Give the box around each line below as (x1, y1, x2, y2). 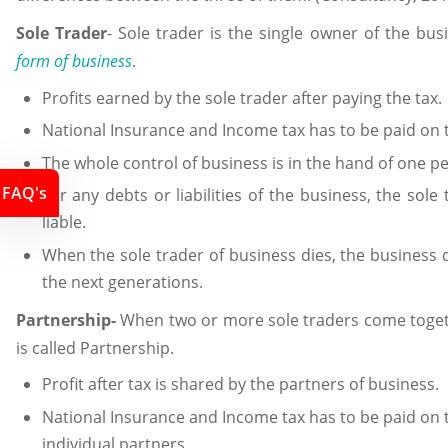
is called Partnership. (16, 336, 174, 359)
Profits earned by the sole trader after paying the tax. (41, 86, 442, 109)
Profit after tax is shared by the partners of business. (41, 373, 439, 396)
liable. (41, 211, 86, 234)
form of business (16, 50, 132, 73)
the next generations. (41, 271, 203, 294)
